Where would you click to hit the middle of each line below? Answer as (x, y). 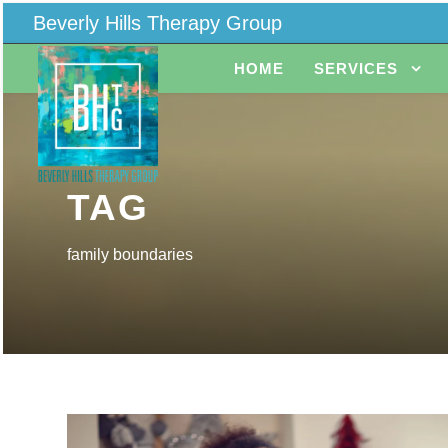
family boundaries (130, 254)
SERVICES (355, 68)
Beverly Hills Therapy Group (157, 23)
